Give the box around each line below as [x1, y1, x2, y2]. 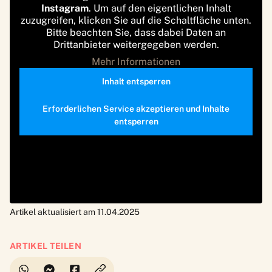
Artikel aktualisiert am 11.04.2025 [10, 207, 140, 217]
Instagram [41, 2, 89, 15]
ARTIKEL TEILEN [10, 241, 81, 251]
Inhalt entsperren [101, 76, 171, 87]
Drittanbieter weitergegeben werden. [53, 39, 219, 51]
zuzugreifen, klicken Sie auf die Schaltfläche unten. [21, 15, 251, 27]
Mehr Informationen [92, 56, 180, 68]
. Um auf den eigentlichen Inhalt [88, 2, 231, 15]
